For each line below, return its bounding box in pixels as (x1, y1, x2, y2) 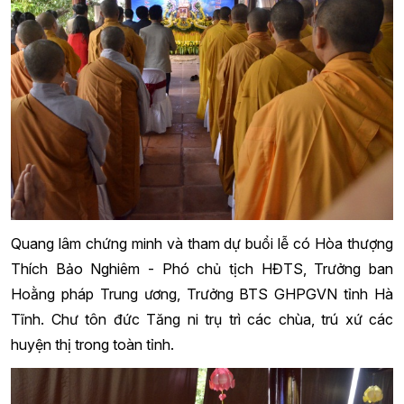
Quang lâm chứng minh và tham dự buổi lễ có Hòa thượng (11, 234, 393, 253)
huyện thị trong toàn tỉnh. (11, 335, 174, 354)
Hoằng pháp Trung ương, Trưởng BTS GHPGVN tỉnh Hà (11, 285, 393, 304)
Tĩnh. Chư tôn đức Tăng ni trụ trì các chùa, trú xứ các (11, 310, 393, 329)
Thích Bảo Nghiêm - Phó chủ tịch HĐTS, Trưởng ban (11, 260, 393, 279)
